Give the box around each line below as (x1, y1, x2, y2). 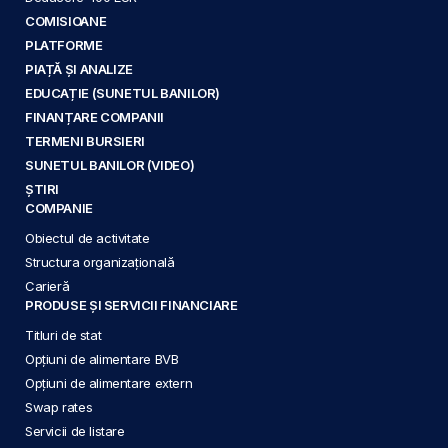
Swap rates (25, 398, 93, 415)
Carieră (25, 277, 70, 294)
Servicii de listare (25, 422, 125, 439)
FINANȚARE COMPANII (25, 108, 165, 125)
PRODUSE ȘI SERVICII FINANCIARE (25, 296, 238, 313)
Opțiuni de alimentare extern (25, 374, 193, 391)
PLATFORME (25, 36, 103, 53)
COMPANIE (25, 199, 93, 216)
